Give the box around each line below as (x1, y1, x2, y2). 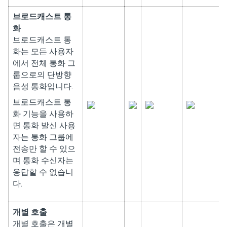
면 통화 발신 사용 (13, 121, 75, 130)
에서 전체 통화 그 (13, 58, 75, 68)
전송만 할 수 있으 (13, 144, 75, 154)
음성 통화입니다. (13, 82, 73, 91)
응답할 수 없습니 (13, 167, 73, 177)
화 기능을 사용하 (13, 109, 73, 119)
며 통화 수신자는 (13, 156, 73, 165)
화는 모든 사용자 (13, 47, 73, 56)
